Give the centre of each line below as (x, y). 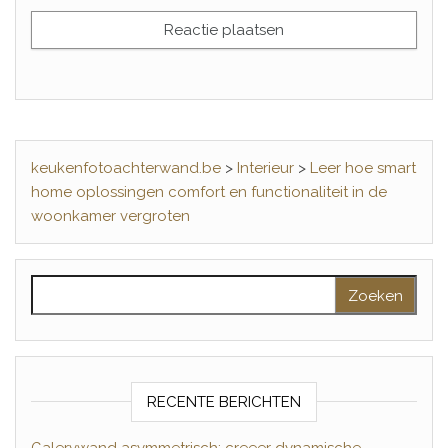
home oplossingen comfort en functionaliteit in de (209, 191)
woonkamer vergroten (110, 215)
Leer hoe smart (363, 167)
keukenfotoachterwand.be (126, 167)
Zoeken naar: (80, 285)
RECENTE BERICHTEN (224, 401)
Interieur (265, 167)
